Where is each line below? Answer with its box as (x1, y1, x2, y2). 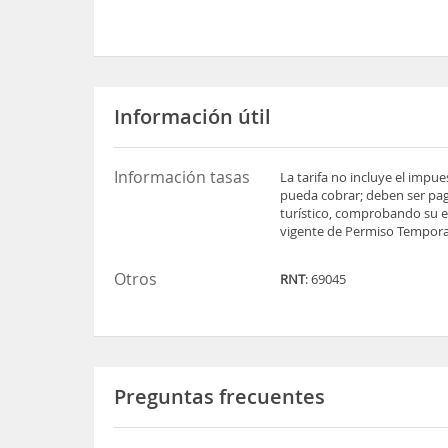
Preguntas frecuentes (114, 383, 326, 410)
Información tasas (114, 166, 251, 188)
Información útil (114, 103, 272, 130)
